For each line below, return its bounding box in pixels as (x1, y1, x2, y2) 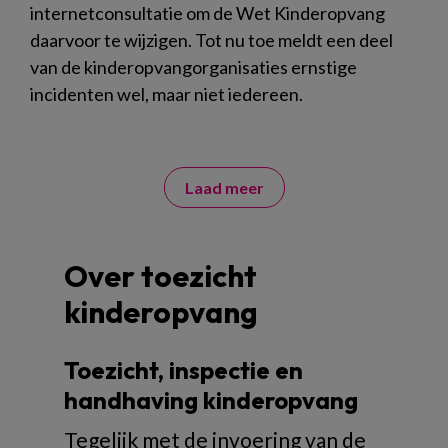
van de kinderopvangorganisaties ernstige (30, 55, 357, 78)
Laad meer (184, 177, 264, 197)
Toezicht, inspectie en (64, 354, 303, 385)
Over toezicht (64, 256, 257, 295)
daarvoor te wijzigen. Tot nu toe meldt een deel (30, 28, 393, 51)
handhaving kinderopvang (64, 384, 358, 415)
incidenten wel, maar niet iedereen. (30, 82, 303, 105)
